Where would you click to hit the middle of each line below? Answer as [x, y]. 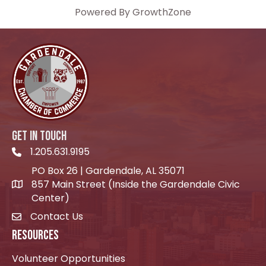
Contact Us [57, 217]
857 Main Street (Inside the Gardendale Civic [136, 185]
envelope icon [44, 218]
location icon [41, 186]
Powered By [104, 12]
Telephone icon [47, 154]
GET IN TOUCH [39, 137]
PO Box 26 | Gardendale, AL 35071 [108, 171]
